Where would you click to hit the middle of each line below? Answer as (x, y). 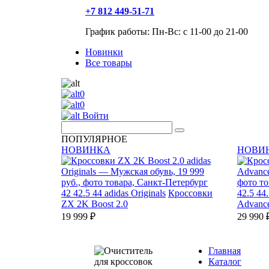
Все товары (109, 63)
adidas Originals (135, 193)
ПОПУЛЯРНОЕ (94, 139)
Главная (225, 251)
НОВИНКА (86, 150)
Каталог (225, 261)
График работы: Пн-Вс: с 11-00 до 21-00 (167, 32)
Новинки (104, 52)
